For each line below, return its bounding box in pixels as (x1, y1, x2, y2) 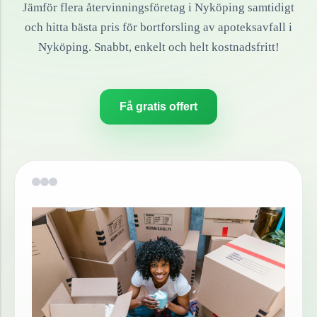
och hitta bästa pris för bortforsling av (25, 21, 218, 34)
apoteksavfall (218, 21, 286, 34)
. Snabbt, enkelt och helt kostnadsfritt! (88, 40, 279, 54)
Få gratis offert (120, 100, 197, 113)
